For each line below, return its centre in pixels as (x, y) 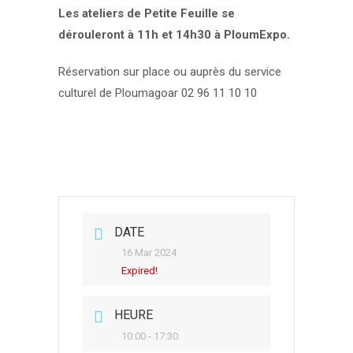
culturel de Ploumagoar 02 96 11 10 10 (158, 93)
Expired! (139, 271)
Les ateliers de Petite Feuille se (147, 13)
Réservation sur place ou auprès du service (170, 72)
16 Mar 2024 (149, 253)
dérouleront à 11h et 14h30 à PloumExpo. (174, 35)
